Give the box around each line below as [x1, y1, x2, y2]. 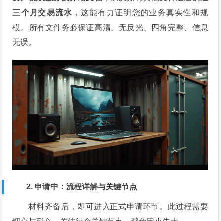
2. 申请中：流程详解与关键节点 [26, 183, 138, 191]
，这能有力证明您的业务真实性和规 [72, 8, 209, 17]
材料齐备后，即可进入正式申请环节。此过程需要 [28, 202, 209, 211]
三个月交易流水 [12, 8, 73, 17]
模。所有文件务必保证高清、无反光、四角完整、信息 [12, 23, 209, 32]
